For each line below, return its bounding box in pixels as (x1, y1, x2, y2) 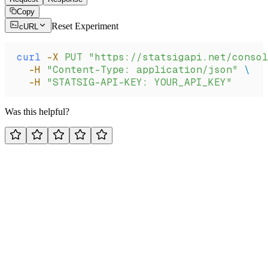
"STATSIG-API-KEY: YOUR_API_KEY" (41, 76, 232, 89)
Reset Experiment (51, 21, 118, 32)
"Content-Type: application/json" (41, 63, 238, 77)
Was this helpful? (5, 106, 69, 117)
